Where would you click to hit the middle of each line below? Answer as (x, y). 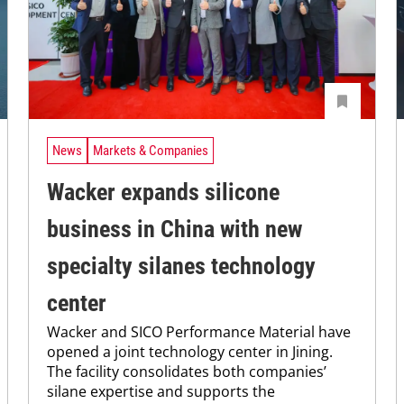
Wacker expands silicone (164, 193)
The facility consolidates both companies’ (187, 372)
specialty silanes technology (182, 266)
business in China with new (175, 230)
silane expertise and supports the (161, 392)
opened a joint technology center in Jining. (190, 352)
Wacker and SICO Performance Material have (199, 332)
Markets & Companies (151, 151)
